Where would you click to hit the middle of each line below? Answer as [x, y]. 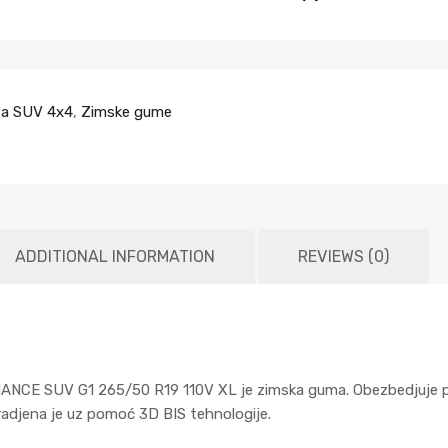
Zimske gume [126, 112]
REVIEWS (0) [343, 257]
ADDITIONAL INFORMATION [115, 257]
